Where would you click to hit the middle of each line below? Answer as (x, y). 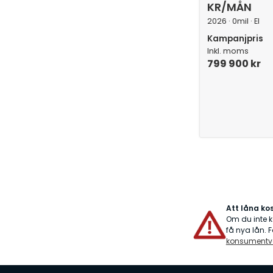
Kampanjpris (235, 39)
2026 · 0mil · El (233, 21)
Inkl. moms (228, 51)
